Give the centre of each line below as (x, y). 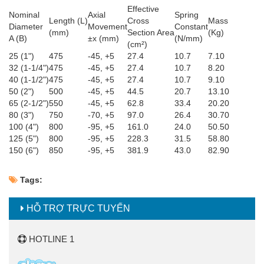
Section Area (151, 33)
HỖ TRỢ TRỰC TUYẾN (77, 209)
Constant (191, 27)
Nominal (24, 15)
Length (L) (68, 21)
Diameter (26, 27)
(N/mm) (189, 39)
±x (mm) (103, 39)
